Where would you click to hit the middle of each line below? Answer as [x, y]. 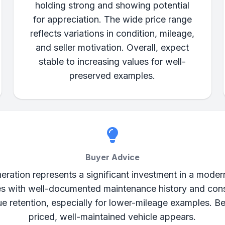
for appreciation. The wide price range [112, 19]
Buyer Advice [112, 157]
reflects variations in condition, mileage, [113, 33]
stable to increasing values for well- [113, 62]
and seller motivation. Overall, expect [113, 47]
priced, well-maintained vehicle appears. [113, 217]
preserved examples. [113, 76]
